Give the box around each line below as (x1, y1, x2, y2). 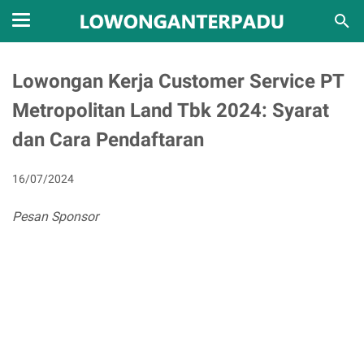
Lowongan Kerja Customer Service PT (12, 70, 344, 93)
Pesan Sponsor (12, 209, 98, 224)
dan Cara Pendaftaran (12, 128, 204, 151)
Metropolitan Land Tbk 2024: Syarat (12, 99, 329, 122)
